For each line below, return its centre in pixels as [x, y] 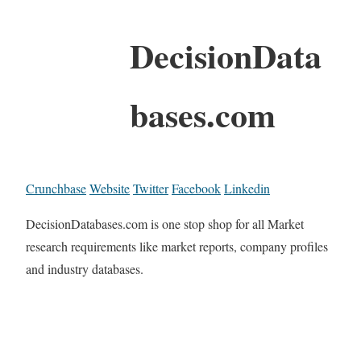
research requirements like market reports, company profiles [177, 246]
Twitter [151, 188]
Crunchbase [56, 188]
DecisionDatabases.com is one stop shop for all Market [165, 223]
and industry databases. [85, 268]
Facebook [196, 188]
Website [110, 188]
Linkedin [247, 188]
